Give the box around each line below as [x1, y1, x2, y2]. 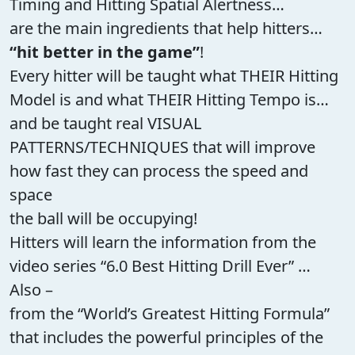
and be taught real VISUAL [10, 112, 201, 134]
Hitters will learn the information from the [10, 231, 316, 253]
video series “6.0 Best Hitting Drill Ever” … [10, 254, 311, 277]
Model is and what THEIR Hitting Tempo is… [10, 88, 329, 110]
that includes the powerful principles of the [10, 326, 323, 348]
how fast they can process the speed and [10, 159, 308, 181]
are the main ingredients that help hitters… [10, 17, 323, 39]
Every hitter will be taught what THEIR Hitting [10, 64, 338, 86]
